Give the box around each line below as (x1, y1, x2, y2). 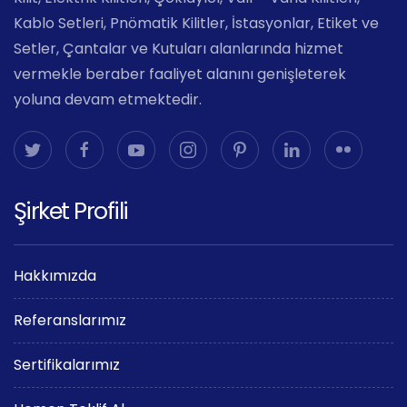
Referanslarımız (14, 309, 126, 331)
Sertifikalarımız (14, 353, 120, 375)
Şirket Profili (14, 194, 128, 227)
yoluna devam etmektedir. (14, 88, 202, 110)
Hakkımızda (14, 264, 96, 286)
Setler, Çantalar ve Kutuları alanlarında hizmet (14, 37, 343, 59)
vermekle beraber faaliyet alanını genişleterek (14, 63, 346, 84)
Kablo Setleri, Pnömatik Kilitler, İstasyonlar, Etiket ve (14, 12, 379, 34)
